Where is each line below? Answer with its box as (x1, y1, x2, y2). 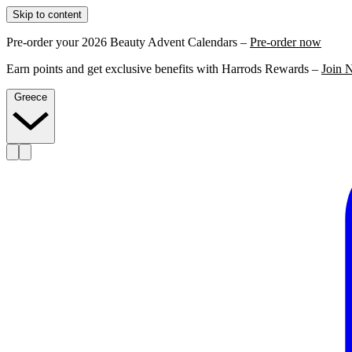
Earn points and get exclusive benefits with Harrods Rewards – (6, 62, 321, 75)
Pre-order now (250, 35, 321, 49)
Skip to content (13, 9, 82, 20)
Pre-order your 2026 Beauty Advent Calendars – (6, 35, 250, 49)
